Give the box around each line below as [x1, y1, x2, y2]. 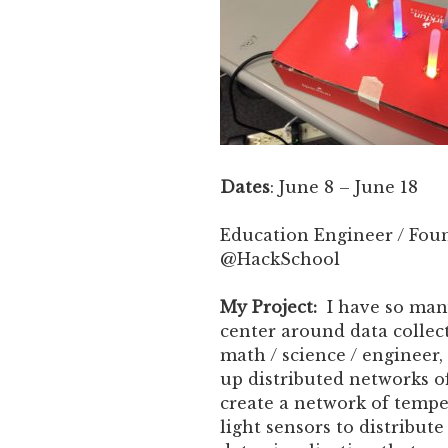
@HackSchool [220, 249, 340, 270]
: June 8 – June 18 [270, 177, 418, 198]
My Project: [220, 297, 317, 318]
